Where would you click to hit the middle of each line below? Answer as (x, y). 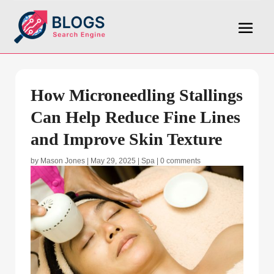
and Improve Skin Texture (126, 139)
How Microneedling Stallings (137, 95)
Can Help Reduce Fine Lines (135, 117)
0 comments (180, 161)
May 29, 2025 (113, 161)
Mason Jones (63, 161)
